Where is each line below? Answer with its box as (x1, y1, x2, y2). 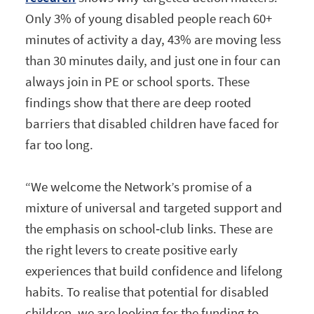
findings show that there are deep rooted (25, 93, 252, 111)
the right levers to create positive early (25, 240, 238, 258)
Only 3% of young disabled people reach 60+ (25, 9, 273, 27)
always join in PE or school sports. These (25, 72, 250, 90)
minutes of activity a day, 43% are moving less (25, 30, 282, 48)
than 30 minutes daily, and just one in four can (25, 51, 281, 69)
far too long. (25, 135, 94, 153)
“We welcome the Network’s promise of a (25, 177, 253, 195)
